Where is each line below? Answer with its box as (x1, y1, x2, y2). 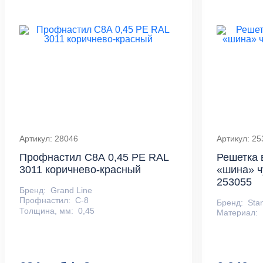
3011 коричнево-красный (19, 163, 141, 176)
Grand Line (50, 185, 92, 195)
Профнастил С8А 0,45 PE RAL (19, 151, 168, 163)
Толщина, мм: (19, 205, 73, 215)
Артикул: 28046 (19, 133, 78, 143)
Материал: (217, 208, 258, 218)
